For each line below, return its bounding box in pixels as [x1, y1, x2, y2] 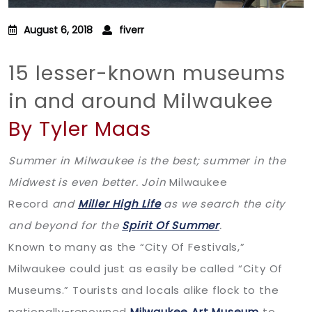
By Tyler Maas [8, 115, 151, 143]
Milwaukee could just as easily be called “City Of [8, 261, 283, 276]
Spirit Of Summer [122, 218, 220, 233]
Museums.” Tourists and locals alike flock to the [8, 283, 279, 298]
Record [8, 196, 49, 212]
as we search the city [160, 196, 286, 212]
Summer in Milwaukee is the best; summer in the [8, 153, 286, 169]
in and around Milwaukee [8, 87, 273, 116]
